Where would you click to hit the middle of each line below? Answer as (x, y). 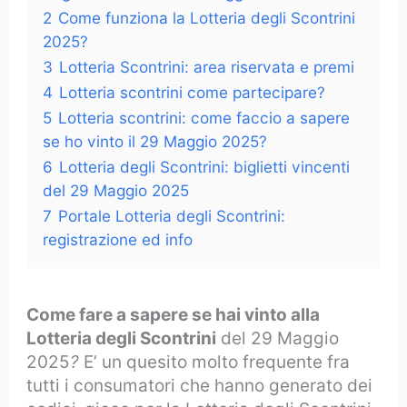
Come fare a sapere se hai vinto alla (174, 314)
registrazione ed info (118, 239)
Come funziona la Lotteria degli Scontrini (207, 17)
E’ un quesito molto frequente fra (215, 362)
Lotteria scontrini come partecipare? (193, 92)
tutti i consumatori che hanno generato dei (200, 385)
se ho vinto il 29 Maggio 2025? (155, 141)
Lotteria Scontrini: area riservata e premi (207, 66)
